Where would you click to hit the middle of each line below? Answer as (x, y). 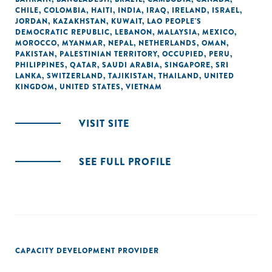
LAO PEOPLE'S (174, 21)
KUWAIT (127, 21)
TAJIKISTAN (131, 76)
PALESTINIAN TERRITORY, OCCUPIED (132, 54)
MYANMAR (83, 43)
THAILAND (179, 76)
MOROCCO (36, 43)
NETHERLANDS (168, 43)
